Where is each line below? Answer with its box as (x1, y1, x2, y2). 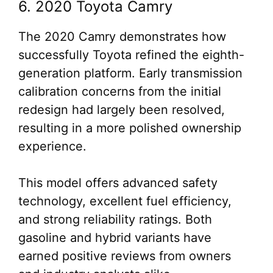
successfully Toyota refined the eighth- (18, 48, 244, 62)
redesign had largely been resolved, (18, 102, 225, 117)
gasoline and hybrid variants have (18, 230, 211, 245)
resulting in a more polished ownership (18, 121, 241, 135)
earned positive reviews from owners (18, 249, 231, 263)
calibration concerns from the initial (18, 84, 221, 99)
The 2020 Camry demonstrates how (18, 29, 226, 44)
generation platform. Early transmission (18, 66, 243, 80)
